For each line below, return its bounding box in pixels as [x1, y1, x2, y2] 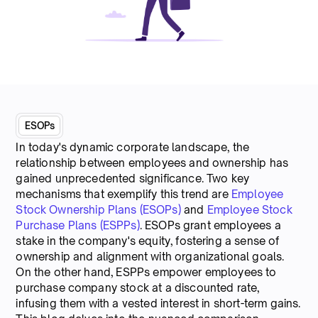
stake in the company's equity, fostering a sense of [16, 234, 280, 248]
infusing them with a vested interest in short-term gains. [16, 296, 301, 310]
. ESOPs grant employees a [139, 218, 281, 232]
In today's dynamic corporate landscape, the [16, 140, 250, 154]
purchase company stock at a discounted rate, [16, 280, 260, 295]
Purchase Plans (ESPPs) [16, 218, 140, 232]
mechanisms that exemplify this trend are [16, 187, 231, 201]
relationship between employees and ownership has [16, 155, 289, 170]
